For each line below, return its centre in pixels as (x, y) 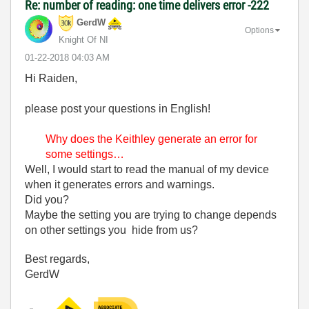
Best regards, (57, 259)
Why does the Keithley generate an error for (151, 139)
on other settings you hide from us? (111, 230)
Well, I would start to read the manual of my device (147, 169)
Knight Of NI (83, 40)
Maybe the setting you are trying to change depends (151, 215)
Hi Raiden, (51, 78)
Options (259, 30)
